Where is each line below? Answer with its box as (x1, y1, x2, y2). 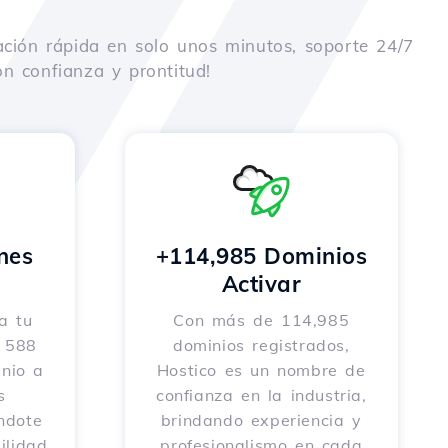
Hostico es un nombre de (156, 360, 366, 380)
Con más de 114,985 (173, 310, 350, 330)
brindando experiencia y (160, 410, 362, 430)
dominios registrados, (172, 335, 350, 355)
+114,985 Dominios (155, 242, 367, 270)
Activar (221, 270, 301, 298)
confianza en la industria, (155, 385, 367, 405)
